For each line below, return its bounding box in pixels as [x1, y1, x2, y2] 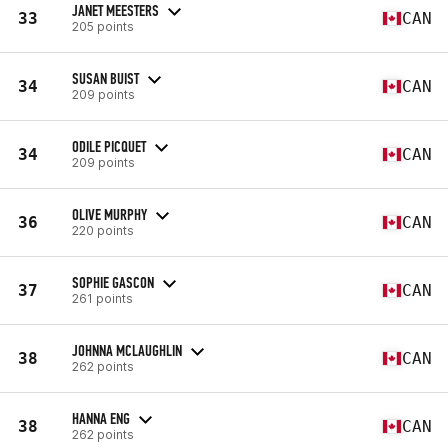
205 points [72, 18, 134, 34]
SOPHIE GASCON [72, 272, 154, 292]
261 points [72, 290, 133, 306]
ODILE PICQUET [72, 136, 146, 156]
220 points [72, 222, 134, 238]
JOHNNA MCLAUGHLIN [72, 340, 182, 360]
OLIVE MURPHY [72, 204, 147, 224]
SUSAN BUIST [72, 68, 139, 88]
